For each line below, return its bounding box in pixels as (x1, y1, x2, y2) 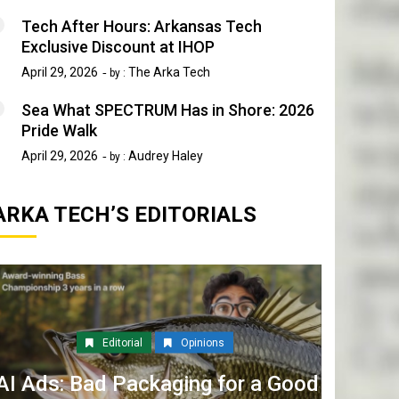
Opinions (181, 336, 224, 349)
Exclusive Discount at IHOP (21, 37, 215, 57)
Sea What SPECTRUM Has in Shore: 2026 (21, 101, 314, 120)
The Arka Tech (128, 65, 210, 80)
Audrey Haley (128, 149, 203, 164)
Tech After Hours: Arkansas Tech (21, 17, 262, 37)
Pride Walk (21, 121, 97, 141)
